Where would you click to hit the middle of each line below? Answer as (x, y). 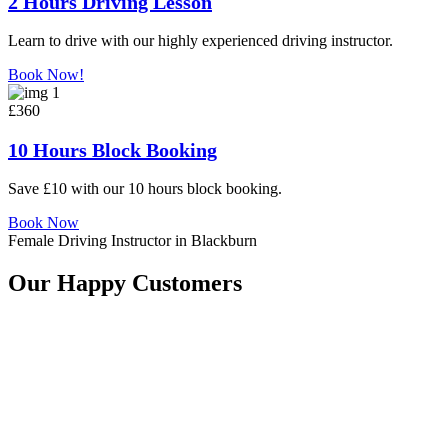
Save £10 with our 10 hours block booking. (145, 188)
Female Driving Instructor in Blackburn (132, 240)
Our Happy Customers (125, 282)
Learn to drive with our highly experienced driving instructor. (200, 40)
